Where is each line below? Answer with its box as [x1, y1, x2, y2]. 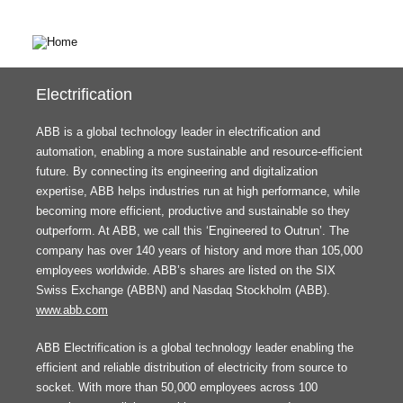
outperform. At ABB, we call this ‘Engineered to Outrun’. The [36, 224, 349, 237]
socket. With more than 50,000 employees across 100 [36, 381, 318, 394]
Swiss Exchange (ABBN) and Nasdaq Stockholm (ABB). [36, 283, 330, 297]
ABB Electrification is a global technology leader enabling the [36, 341, 354, 354]
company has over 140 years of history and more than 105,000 [36, 244, 363, 257]
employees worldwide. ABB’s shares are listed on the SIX [36, 264, 336, 277]
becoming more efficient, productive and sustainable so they [36, 204, 350, 218]
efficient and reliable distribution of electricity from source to [36, 361, 347, 374]
